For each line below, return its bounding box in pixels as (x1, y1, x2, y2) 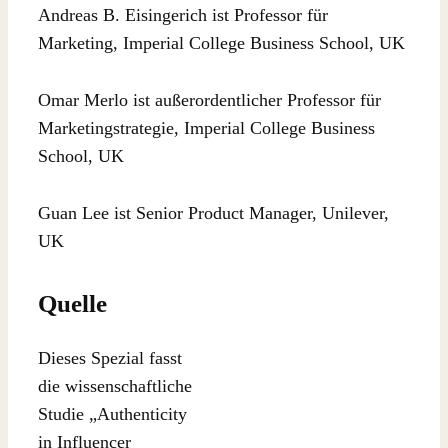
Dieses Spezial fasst (38, 348, 182, 369)
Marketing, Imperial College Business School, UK (38, 33, 405, 54)
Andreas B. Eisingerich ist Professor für (38, 5, 328, 26)
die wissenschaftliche (38, 376, 192, 397)
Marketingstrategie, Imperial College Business (38, 118, 375, 139)
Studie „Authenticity (38, 404, 187, 425)
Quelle (38, 289, 107, 317)
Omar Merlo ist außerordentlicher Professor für (38, 90, 381, 111)
